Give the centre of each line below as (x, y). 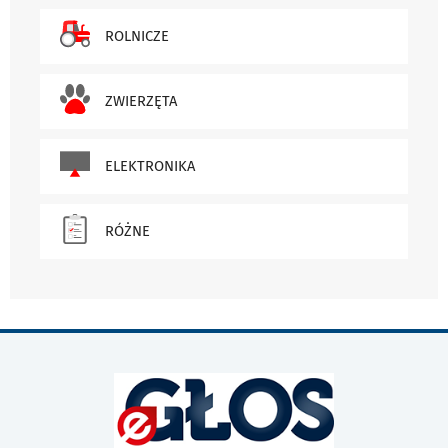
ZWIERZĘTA (141, 101)
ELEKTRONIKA (150, 166)
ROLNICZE (137, 36)
